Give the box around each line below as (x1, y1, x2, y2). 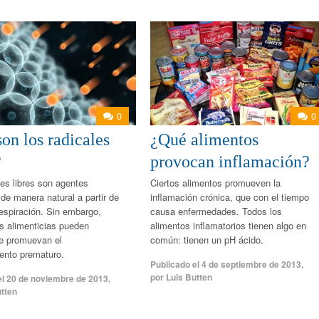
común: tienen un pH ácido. (150, 232, 263, 246)
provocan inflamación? (150, 152, 310, 171)
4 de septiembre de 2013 (201, 257, 301, 271)
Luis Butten (165, 270, 212, 283)
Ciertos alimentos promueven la (150, 175, 281, 189)
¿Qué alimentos (150, 130, 258, 149)
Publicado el (150, 257, 202, 271)
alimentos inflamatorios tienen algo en (150, 218, 306, 232)
